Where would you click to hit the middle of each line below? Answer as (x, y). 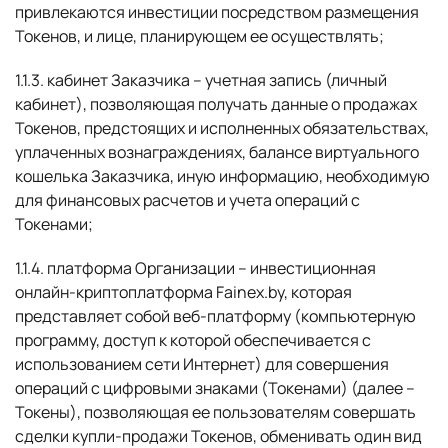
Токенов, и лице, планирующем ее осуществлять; (199, 36)
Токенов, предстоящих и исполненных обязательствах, (222, 128)
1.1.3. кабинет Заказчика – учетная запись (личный (201, 80)
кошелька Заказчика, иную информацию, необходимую (222, 176)
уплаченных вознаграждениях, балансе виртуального (217, 152)
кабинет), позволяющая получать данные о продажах (216, 104)
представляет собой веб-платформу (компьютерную (215, 316)
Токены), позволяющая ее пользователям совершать (215, 412)
